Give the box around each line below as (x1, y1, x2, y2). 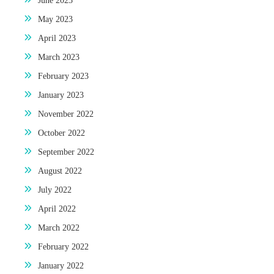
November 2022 (38, 109, 94, 119)
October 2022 (38, 128, 85, 138)
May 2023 (38, 14, 73, 24)
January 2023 (38, 90, 84, 100)
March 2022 (38, 223, 80, 232)
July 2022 (38, 185, 72, 194)
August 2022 (38, 166, 82, 176)
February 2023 (38, 71, 89, 81)
